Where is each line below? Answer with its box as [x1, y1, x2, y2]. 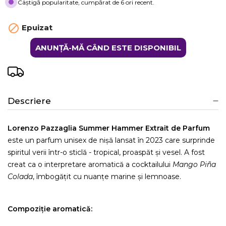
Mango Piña [173, 159, 216, 169]
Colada [8, 172, 33, 181]
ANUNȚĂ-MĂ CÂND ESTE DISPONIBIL [35, 42, 181, 52]
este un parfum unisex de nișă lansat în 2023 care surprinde [8, 135, 215, 145]
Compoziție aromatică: [8, 204, 92, 213]
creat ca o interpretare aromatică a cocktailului [8, 159, 173, 169]
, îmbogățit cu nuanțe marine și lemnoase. [33, 172, 183, 181]
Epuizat [20, 23, 52, 32]
